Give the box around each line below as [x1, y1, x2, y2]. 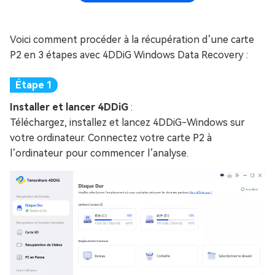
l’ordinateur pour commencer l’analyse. [10, 147, 188, 159]
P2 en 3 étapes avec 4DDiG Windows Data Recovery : [10, 49, 248, 61]
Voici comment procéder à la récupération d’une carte [10, 34, 254, 45]
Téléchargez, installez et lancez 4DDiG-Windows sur [10, 117, 245, 128]
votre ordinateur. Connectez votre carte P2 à [10, 132, 212, 144]
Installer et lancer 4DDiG [10, 101, 131, 113]
